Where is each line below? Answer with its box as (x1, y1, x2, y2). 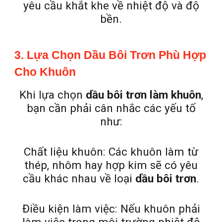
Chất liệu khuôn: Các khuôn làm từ (24, 145, 198, 159)
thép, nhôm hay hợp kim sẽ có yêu (24, 159, 198, 172)
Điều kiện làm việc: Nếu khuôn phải (22, 202, 200, 216)
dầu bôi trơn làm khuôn (85, 88, 201, 102)
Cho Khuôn (14, 65, 76, 78)
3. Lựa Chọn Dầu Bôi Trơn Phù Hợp (14, 49, 207, 61)
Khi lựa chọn (19, 88, 86, 102)
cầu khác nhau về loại (23, 172, 135, 185)
